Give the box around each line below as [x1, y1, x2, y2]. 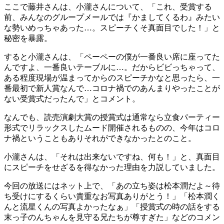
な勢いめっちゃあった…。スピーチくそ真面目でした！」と [4, 23, 220, 32]
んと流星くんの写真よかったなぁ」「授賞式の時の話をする [4, 202, 220, 211]
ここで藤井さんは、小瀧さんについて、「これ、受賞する [4, 2, 212, 11]
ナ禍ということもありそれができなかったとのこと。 [4, 133, 196, 142]
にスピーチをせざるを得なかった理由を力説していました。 [4, 162, 220, 171]
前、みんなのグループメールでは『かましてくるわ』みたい [4, 12, 220, 21]
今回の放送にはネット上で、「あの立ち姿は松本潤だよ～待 [4, 181, 220, 190]
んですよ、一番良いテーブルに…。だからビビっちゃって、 [4, 62, 220, 71]
